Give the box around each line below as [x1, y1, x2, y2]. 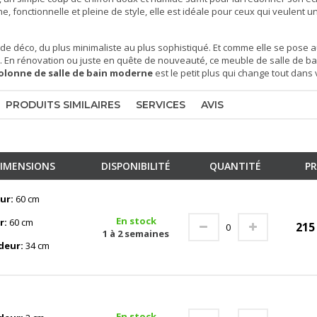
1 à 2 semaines [103, 227, 169, 241]
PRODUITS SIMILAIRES [6, 98, 120, 112]
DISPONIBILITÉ [101, 159, 171, 173]
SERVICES [136, 98, 185, 112]
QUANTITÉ [209, 159, 261, 173]
